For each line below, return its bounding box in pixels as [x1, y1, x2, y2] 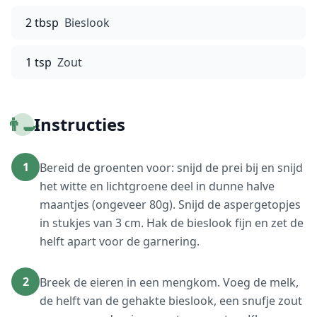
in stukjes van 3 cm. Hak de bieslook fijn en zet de [40, 215, 304, 231]
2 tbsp [25, 15, 59, 30]
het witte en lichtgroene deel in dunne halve [40, 178, 275, 194]
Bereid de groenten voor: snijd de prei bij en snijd [40, 160, 303, 175]
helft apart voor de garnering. [40, 234, 200, 249]
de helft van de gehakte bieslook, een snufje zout [40, 293, 302, 309]
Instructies [34, 113, 125, 136]
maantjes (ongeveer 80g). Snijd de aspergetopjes [40, 197, 301, 212]
